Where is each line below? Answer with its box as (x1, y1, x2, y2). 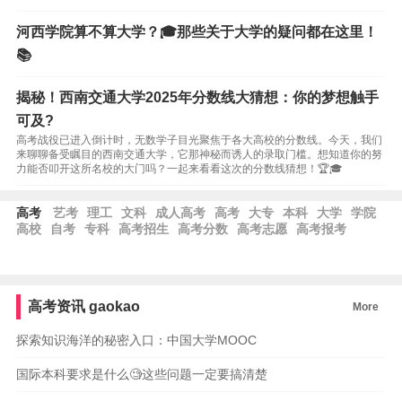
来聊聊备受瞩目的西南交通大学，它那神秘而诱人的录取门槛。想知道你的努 (15, 148, 382, 161)
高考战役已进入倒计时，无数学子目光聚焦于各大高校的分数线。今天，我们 (15, 134, 382, 146)
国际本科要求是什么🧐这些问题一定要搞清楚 (15, 367, 267, 381)
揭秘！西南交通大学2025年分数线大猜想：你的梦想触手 (15, 90, 379, 105)
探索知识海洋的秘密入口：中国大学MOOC (15, 333, 257, 347)
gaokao (85, 299, 141, 314)
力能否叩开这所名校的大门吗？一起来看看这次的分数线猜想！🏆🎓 (15, 162, 342, 175)
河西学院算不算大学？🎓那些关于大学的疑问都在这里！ (15, 24, 378, 39)
